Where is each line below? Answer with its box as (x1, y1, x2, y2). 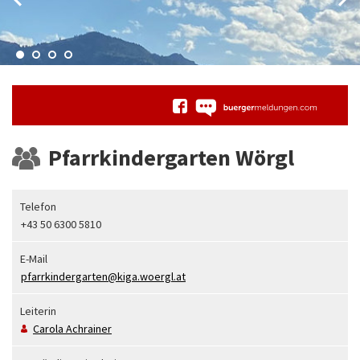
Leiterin (20, 303, 56, 318)
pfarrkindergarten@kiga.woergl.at (21, 268, 186, 284)
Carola (33, 321, 66, 336)
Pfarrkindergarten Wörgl (48, 142, 294, 172)
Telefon (20, 198, 56, 214)
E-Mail (20, 251, 47, 266)
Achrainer (66, 321, 112, 336)
